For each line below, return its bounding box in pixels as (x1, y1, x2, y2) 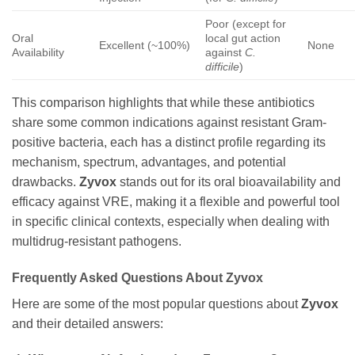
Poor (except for (205, 17, 287, 30)
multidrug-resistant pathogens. (12, 234, 181, 248)
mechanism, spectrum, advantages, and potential (12, 155, 286, 169)
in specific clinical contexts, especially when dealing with (12, 214, 330, 228)
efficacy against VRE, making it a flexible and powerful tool (12, 194, 340, 208)
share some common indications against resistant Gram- (12, 115, 326, 129)
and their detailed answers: (12, 316, 163, 330)
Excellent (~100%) (99, 38, 191, 52)
